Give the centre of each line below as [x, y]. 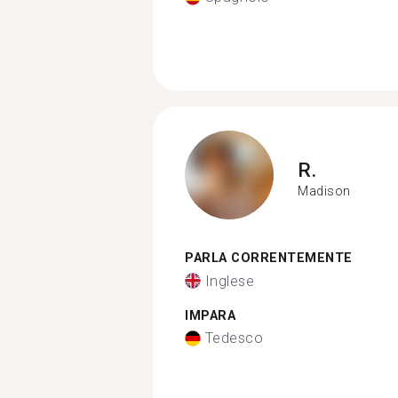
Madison [324, 191]
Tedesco [234, 338]
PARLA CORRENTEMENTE [269, 258]
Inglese [229, 281]
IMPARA [210, 315]
